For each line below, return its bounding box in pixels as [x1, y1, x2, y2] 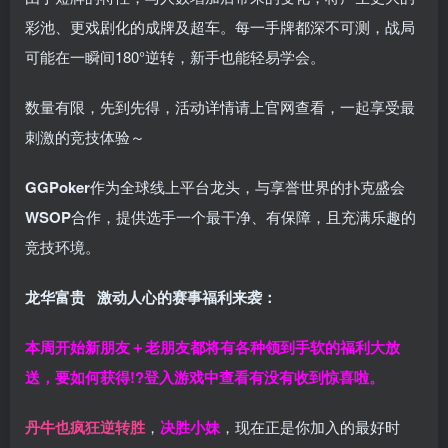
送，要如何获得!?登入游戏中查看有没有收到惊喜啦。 [25, 366, 384, 389]
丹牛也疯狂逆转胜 [25, 416, 145, 439]
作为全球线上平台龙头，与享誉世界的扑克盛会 [90, 176, 405, 198]
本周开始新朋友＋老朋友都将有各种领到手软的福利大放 [25, 336, 400, 359]
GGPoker [25, 176, 90, 199]
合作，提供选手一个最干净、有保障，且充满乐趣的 [71, 206, 416, 228]
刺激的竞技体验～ [25, 126, 145, 148]
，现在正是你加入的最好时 [220, 416, 400, 438]
